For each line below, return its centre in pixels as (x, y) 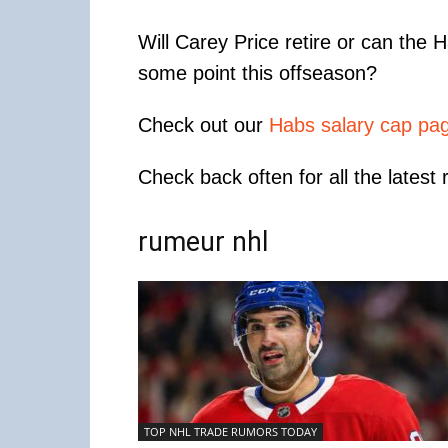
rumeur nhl (203, 242)
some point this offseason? (257, 73)
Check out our (203, 125)
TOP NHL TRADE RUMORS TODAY (230, 431)
